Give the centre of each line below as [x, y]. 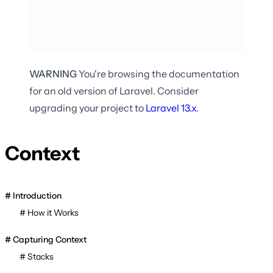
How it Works [53, 212]
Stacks [41, 256]
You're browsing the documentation [158, 74]
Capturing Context [50, 239]
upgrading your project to [87, 108]
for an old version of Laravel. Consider [114, 91]
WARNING [53, 74]
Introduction [37, 195]
